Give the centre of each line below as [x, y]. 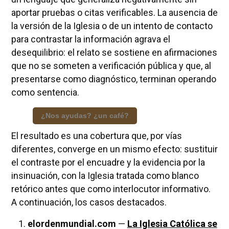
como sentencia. [45, 92]
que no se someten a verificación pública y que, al [111, 65]
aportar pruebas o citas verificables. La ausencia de [114, 12]
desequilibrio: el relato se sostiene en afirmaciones [114, 52]
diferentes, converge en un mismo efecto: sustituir [114, 149]
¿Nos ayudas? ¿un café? [85, 115]
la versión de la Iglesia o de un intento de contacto [112, 26]
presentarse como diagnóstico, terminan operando [113, 79]
